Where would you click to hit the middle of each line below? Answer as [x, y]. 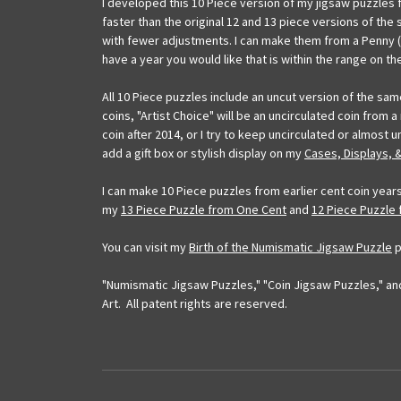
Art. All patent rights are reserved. [195, 304]
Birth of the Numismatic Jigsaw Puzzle [290, 247]
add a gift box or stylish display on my [203, 154]
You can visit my [145, 247]
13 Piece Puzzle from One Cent [204, 210]
